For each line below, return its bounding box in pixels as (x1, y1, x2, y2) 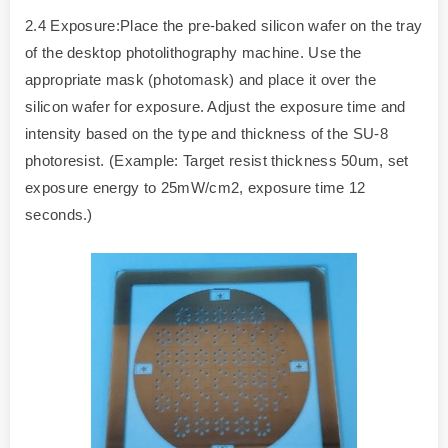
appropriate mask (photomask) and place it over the (25, 70, 376, 88)
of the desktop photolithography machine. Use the (25, 43, 362, 61)
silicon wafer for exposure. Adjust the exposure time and (25, 97, 406, 115)
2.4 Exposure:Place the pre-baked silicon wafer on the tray (25, 16, 423, 34)
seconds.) (25, 205, 93, 223)
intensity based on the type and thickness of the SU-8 (25, 124, 388, 142)
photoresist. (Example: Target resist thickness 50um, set (25, 151, 409, 169)
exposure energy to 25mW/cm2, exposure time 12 (25, 178, 366, 196)
